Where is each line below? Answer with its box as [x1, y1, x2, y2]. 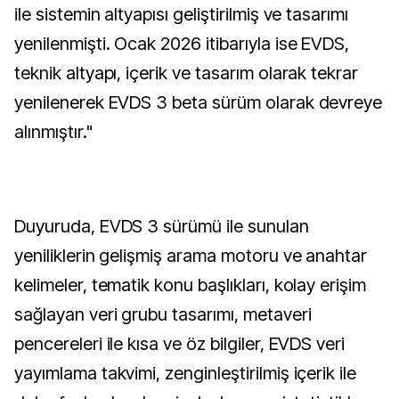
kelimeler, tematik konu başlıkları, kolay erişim [14, 274, 367, 296]
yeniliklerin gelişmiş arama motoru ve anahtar [14, 245, 368, 266]
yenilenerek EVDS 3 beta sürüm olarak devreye [14, 92, 383, 113]
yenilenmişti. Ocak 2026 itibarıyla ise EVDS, [14, 33, 350, 54]
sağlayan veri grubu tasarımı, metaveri [14, 304, 312, 325]
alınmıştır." [14, 121, 94, 142]
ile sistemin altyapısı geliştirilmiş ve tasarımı [14, 4, 349, 25]
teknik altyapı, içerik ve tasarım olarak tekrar [14, 62, 359, 84]
